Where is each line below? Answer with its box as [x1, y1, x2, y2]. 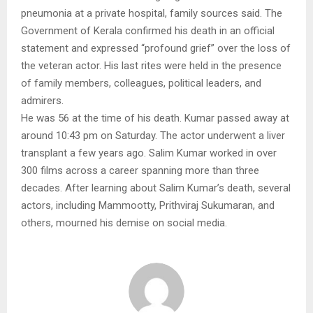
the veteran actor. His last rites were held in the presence [21, 59, 282, 72]
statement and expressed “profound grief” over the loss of [21, 42, 291, 54]
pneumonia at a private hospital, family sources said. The [21, 7, 282, 20]
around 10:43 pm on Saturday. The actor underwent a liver [21, 129, 285, 142]
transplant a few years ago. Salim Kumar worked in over [21, 147, 277, 159]
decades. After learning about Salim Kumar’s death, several [21, 182, 291, 194]
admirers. [21, 94, 64, 107]
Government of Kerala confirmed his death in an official [21, 24, 275, 37]
